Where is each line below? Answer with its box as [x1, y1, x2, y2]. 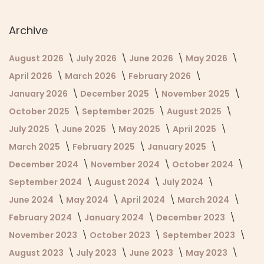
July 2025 [9, 123, 51, 135]
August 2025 [167, 105, 223, 117]
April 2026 [9, 70, 54, 82]
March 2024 [177, 193, 231, 206]
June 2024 [9, 193, 55, 206]
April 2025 [173, 123, 218, 135]
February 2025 [72, 140, 137, 153]
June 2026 [129, 52, 175, 64]
